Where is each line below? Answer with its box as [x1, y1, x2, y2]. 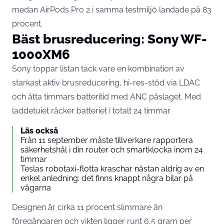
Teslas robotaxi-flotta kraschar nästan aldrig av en [20, 163, 204, 173]
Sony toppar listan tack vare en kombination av [12, 63, 184, 73]
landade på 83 [159, 4, 211, 14]
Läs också [20, 125, 58, 135]
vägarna [20, 182, 51, 192]
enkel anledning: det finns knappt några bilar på [20, 173, 193, 183]
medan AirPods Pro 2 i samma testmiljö [12, 4, 159, 14]
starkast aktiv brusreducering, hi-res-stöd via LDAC [12, 77, 200, 87]
